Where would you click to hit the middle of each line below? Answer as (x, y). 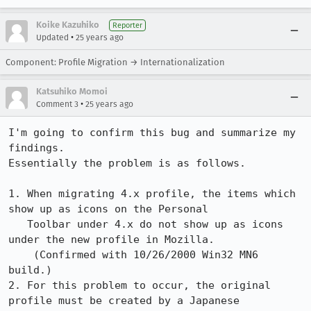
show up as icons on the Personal (108, 209)
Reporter (127, 25)
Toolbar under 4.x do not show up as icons (18, 224)
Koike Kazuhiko (68, 25)
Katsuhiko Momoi (72, 91)
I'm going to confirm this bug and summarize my (152, 133)
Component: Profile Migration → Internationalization (115, 62)
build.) (30, 270)
